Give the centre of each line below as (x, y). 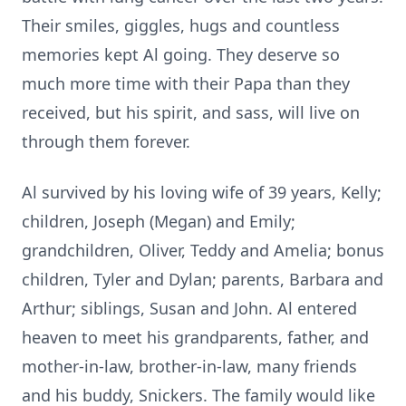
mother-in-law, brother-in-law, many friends (189, 366)
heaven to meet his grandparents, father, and (195, 337)
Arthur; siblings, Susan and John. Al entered (189, 308)
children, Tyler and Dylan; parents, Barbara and (203, 279)
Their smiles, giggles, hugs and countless (181, 25)
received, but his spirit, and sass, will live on (191, 112)
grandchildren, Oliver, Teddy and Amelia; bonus (203, 250)
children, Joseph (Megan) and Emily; (159, 221)
